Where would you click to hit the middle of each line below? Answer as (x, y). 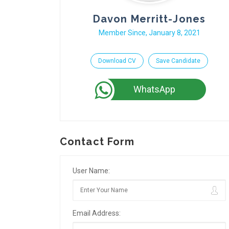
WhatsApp (154, 89)
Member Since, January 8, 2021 (149, 33)
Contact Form (97, 142)
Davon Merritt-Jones (149, 19)
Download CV (117, 61)
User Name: (91, 171)
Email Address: (97, 213)
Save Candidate (178, 61)
